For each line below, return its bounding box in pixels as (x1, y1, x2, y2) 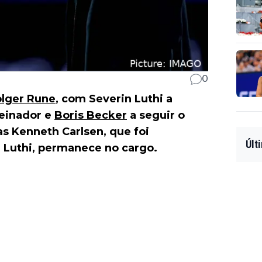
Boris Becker (54, 109, 127, 122)
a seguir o (127, 109, 185, 122)
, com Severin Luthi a (56, 92, 173, 106)
